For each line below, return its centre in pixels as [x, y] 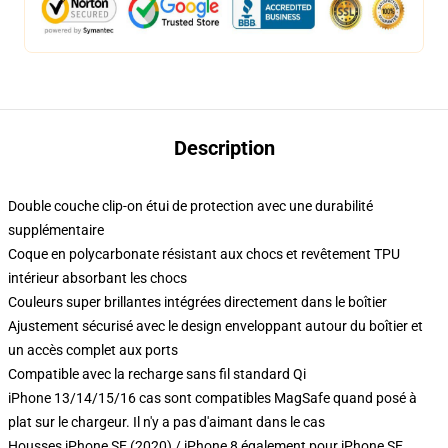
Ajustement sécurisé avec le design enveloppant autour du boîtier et [215, 326]
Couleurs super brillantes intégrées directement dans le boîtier [197, 302]
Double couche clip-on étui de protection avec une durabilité [190, 206]
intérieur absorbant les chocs [97, 278]
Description [224, 148]
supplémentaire [56, 230]
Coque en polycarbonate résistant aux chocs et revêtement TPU [204, 254]
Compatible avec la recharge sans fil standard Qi [157, 374]
